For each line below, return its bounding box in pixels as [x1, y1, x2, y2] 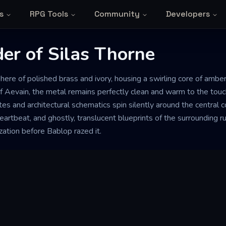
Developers [165, 9, 210, 19]
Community [94, 9, 140, 19]
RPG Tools [29, 9, 68, 19]
